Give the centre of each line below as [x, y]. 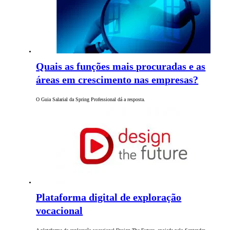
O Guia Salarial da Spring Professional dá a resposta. [91, 100]
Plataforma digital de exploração [109, 197]
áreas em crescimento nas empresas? [117, 80]
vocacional [60, 211]
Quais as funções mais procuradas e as [121, 66]
